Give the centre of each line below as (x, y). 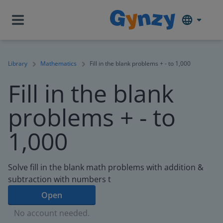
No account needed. (52, 213)
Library (18, 63)
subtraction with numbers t (59, 179)
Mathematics (58, 63)
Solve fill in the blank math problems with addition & (106, 167)
